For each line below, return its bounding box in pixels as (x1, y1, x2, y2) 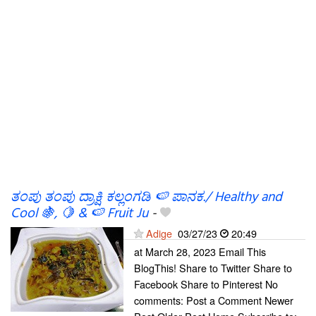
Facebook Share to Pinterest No (134, 276, 278, 291)
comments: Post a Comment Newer (134, 293, 293, 308)
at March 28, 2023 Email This (134, 244, 266, 259)
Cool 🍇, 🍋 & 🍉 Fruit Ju (11, 203, 148, 224)
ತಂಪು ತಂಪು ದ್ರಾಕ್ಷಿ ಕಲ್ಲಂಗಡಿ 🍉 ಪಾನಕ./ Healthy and (11, 187, 282, 208)
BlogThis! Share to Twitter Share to (134, 260, 292, 275)
